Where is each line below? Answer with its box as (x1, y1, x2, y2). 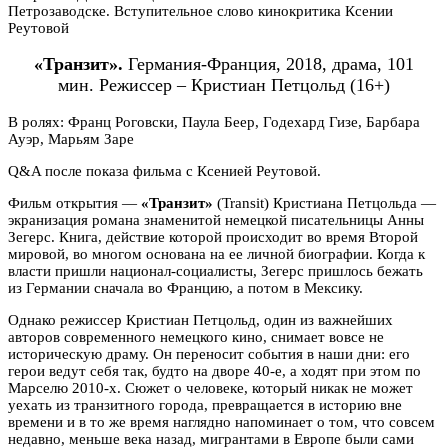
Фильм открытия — (8, 195, 141, 211)
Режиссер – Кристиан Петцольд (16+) (99, 75, 390, 96)
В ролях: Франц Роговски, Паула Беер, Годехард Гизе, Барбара (8, 114, 420, 130)
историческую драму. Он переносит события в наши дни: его (8, 346, 410, 362)
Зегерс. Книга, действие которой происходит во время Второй (8, 229, 418, 245)
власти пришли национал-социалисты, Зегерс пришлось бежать (8, 263, 423, 279)
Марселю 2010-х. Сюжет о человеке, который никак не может (8, 380, 413, 396)
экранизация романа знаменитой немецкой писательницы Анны (8, 212, 424, 228)
